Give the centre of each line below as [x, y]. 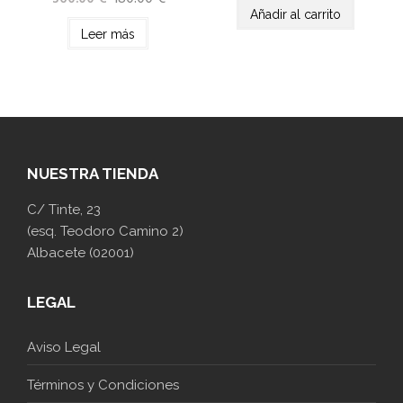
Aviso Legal [64, 347]
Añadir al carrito [296, 14]
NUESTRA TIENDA [93, 173]
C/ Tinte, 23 [64, 209]
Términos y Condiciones [103, 385]
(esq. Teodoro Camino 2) [105, 231]
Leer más [107, 34]
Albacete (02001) [81, 252]
